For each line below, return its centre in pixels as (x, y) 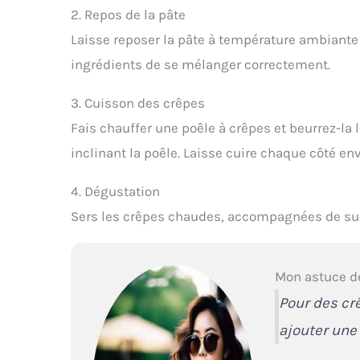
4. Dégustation (115, 191)
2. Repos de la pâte (128, 14)
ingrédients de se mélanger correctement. (200, 64)
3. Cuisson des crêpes (138, 102)
